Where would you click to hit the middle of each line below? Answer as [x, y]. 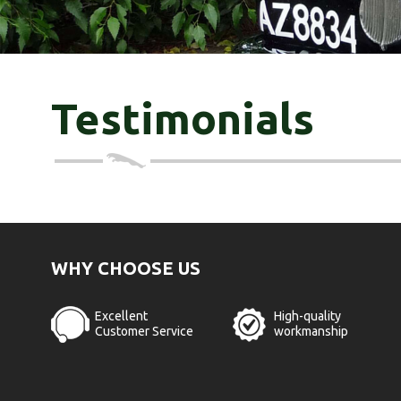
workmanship [311, 331]
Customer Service [144, 331]
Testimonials [183, 118]
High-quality [307, 316]
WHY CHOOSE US [126, 268]
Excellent [121, 316]
